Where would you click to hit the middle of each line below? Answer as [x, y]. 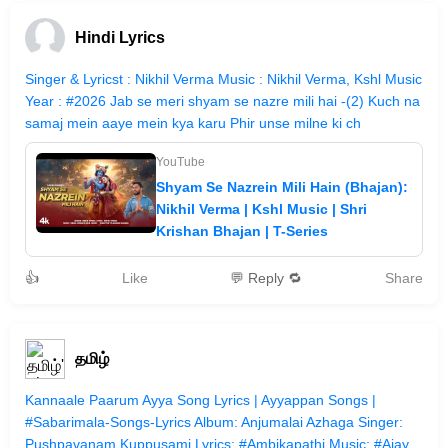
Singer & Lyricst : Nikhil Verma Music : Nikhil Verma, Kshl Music [223, 79]
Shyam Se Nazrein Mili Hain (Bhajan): [282, 187]
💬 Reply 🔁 [266, 278]
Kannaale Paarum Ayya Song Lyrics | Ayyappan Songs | [200, 400]
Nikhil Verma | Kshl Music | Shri [261, 209]
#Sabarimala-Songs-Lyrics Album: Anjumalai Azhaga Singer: [214, 422]
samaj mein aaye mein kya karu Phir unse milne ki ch [193, 123]
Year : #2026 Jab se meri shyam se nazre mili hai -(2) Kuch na [222, 101]
